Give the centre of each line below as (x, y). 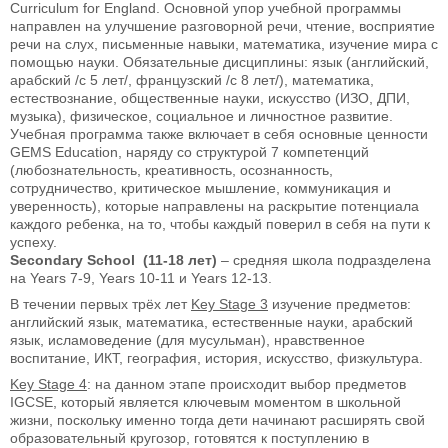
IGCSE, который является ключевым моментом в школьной (205, 401)
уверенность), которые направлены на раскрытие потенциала (214, 205)
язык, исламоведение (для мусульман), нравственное (187, 339)
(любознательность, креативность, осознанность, (171, 169)
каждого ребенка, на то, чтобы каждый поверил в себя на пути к (220, 223)
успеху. (33, 241)
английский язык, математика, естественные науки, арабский (211, 321)
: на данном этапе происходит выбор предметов (246, 383)
